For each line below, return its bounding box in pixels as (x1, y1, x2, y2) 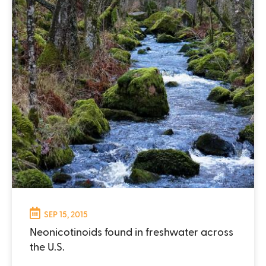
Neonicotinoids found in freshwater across (30, 224, 233, 237)
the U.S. (30, 239, 65, 252)
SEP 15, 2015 (44, 208, 88, 219)
